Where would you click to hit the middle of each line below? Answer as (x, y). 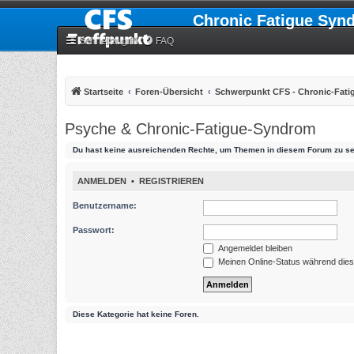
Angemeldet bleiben (254, 248)
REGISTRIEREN (171, 181)
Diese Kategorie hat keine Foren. (136, 314)
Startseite (104, 92)
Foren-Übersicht (169, 92)
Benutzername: (105, 205)
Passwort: (94, 230)
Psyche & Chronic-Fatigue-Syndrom (190, 129)
